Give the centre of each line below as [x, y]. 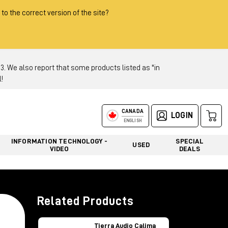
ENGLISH [133, 121]
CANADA [132, 111]
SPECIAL [190, 141]
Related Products [85, 201]
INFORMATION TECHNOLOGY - [59, 141]
